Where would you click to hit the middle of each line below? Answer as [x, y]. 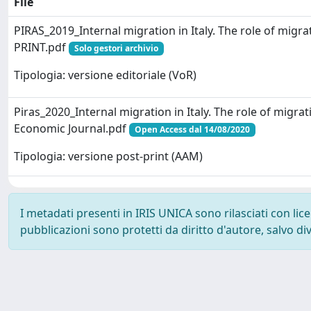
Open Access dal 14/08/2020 [192, 129]
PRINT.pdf [41, 47]
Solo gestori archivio [116, 48]
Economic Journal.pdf [72, 128]
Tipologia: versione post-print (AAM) [108, 157]
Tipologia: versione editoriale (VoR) [105, 75]
